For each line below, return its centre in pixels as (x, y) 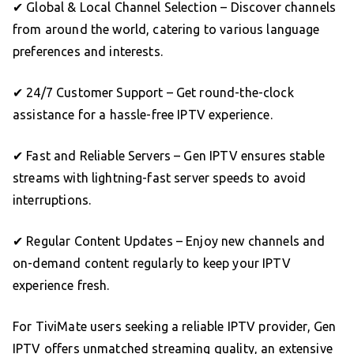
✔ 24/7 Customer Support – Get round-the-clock (153, 92)
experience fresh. (61, 285)
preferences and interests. (88, 51)
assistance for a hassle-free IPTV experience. (143, 114)
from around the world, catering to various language (166, 29)
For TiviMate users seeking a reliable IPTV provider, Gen (175, 326)
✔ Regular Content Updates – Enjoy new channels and (169, 241)
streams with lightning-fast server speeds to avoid (160, 177)
